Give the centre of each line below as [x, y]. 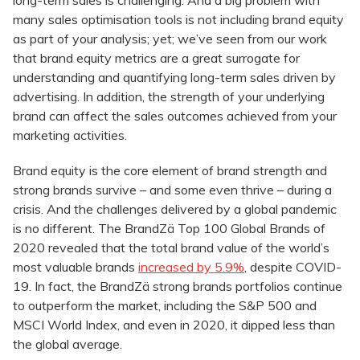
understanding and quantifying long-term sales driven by [174, 78]
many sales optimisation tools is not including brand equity [178, 20]
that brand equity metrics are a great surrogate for [156, 58]
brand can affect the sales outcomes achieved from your [175, 116]
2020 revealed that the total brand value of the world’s [171, 248]
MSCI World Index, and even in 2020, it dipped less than [174, 325]
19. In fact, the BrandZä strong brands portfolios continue [178, 286]
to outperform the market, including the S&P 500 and [165, 306]
